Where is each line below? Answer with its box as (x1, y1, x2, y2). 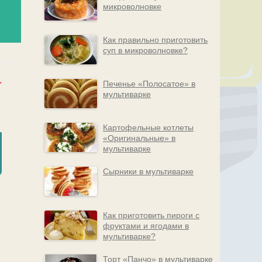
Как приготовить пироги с (103, 211, 199, 220)
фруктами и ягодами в (103, 221, 189, 230)
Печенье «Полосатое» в (103, 79, 195, 88)
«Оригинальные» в (103, 133, 175, 143)
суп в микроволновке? (103, 46, 188, 55)
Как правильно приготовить (103, 35, 208, 44)
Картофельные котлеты (103, 123, 194, 132)
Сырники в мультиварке (103, 167, 194, 176)
